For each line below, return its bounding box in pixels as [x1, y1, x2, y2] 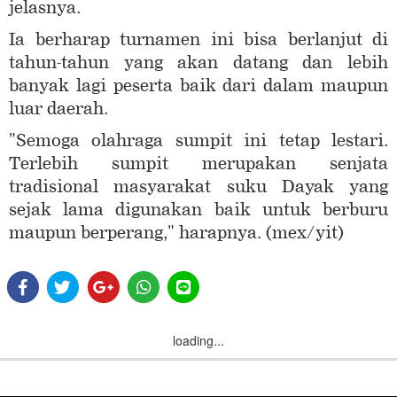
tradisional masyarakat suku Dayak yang [9, 176, 388, 198]
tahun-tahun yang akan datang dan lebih [9, 52, 388, 74]
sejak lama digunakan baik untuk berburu [9, 199, 388, 221]
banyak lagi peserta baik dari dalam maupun [9, 75, 388, 97]
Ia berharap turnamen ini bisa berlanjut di [9, 29, 388, 51]
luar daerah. [9, 98, 117, 120]
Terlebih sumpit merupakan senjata [9, 153, 388, 175]
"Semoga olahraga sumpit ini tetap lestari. [9, 130, 388, 152]
